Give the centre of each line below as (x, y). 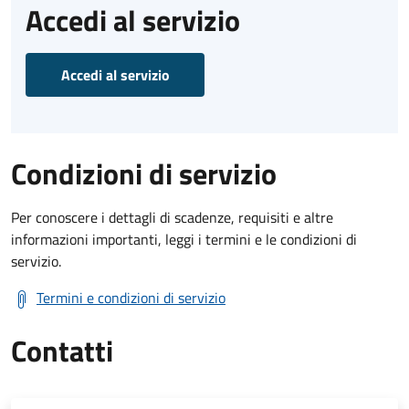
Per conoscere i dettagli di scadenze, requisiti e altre (172, 217)
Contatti (62, 350)
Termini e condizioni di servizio (131, 297)
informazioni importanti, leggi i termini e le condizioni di (184, 239)
